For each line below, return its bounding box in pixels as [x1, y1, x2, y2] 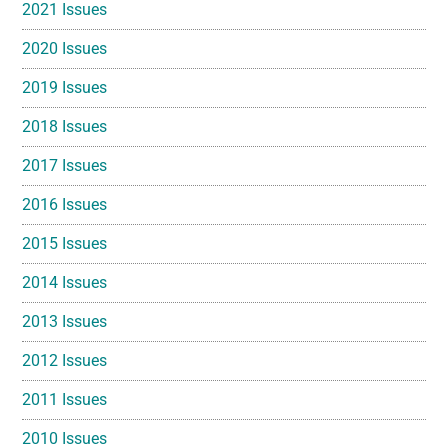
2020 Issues [22, 39, 108, 59]
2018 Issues [22, 117, 108, 137]
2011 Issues [22, 390, 108, 410]
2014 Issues [22, 273, 108, 293]
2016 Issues [22, 195, 108, 215]
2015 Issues [22, 234, 108, 254]
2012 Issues [22, 351, 108, 371]
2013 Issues [22, 312, 108, 332]
